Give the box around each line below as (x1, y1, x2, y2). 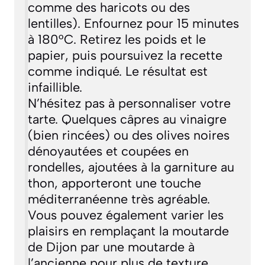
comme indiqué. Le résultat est (27, 63, 208, 79)
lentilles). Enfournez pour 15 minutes (27, 15, 239, 31)
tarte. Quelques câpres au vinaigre (27, 111, 227, 127)
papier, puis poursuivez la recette (27, 47, 222, 63)
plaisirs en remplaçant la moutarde (27, 223, 229, 239)
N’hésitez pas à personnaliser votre (27, 95, 231, 111)
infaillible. (27, 79, 82, 95)
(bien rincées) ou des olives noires (27, 127, 230, 143)
